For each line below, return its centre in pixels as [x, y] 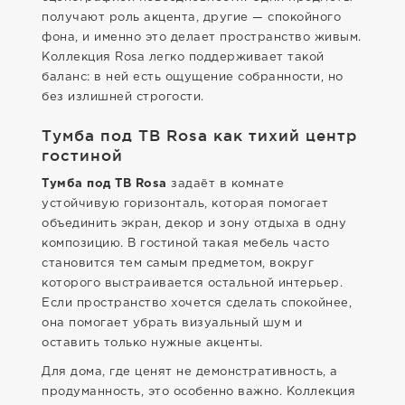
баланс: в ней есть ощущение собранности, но [193, 77]
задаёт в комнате [225, 184]
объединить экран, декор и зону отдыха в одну [194, 224]
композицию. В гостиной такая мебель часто [186, 244]
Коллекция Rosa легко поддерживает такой [183, 57]
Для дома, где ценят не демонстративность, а [190, 372]
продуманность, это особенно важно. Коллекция [198, 392]
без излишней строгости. [123, 97]
